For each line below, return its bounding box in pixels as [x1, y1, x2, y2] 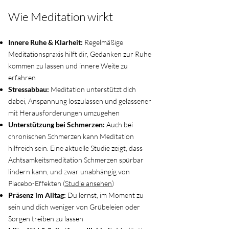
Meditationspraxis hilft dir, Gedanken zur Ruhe [8, 50, 151, 58]
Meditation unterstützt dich [51, 85, 136, 94]
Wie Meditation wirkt [8, 9, 113, 24]
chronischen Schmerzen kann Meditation [8, 132, 134, 141]
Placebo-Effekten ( [8, 179, 65, 188]
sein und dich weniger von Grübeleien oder [8, 202, 140, 211]
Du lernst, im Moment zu [66, 191, 144, 199]
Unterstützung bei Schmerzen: [8, 120, 105, 129]
